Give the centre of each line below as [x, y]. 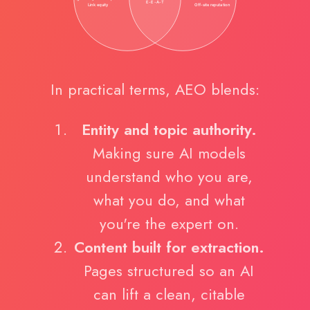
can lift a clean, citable [169, 295]
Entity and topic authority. [169, 130]
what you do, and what [169, 201]
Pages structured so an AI [169, 271]
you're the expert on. [169, 224]
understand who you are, [169, 177]
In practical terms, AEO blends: [155, 90]
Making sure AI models [169, 154]
